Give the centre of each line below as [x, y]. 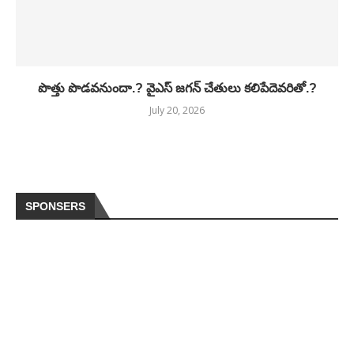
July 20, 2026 [177, 110]
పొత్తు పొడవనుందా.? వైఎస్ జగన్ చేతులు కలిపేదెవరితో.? [177, 88]
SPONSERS [55, 206]
